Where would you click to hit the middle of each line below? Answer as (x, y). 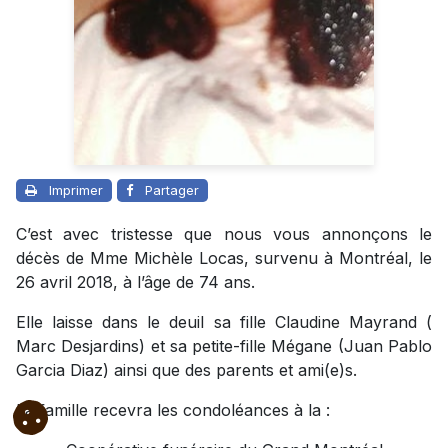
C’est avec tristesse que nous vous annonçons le (224, 233)
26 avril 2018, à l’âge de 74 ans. (135, 281)
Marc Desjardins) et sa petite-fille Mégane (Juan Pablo (224, 345)
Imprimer (76, 189)
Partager (172, 189)
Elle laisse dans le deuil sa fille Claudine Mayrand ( (224, 321)
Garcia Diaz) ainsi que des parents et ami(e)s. (186, 369)
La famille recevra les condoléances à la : (175, 409)
